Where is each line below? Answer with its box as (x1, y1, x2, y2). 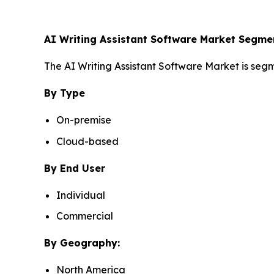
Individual (56, 188, 105, 201)
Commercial (56, 210, 113, 223)
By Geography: (44, 237, 120, 250)
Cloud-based (56, 135, 119, 147)
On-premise (56, 113, 111, 126)
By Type (44, 86, 85, 99)
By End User (44, 161, 105, 174)
